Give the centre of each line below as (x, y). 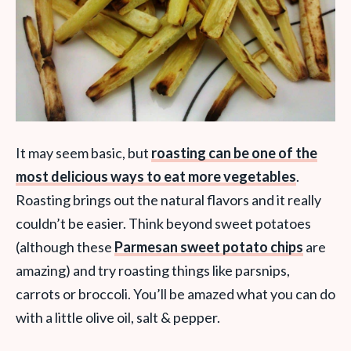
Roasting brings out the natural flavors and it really (168, 200)
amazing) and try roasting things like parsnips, (153, 271)
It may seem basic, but (83, 153)
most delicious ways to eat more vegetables (156, 177)
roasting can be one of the (234, 153)
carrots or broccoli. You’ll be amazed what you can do (175, 294)
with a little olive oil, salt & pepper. (118, 318)
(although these (65, 247)
